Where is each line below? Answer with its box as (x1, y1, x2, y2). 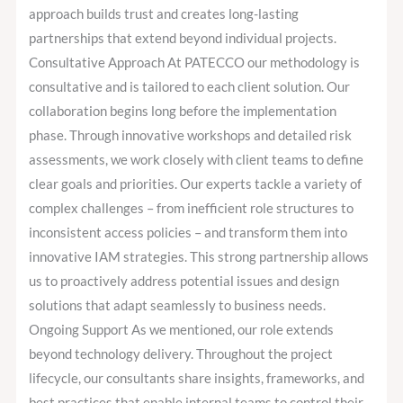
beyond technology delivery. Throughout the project (29, 346, 334, 363)
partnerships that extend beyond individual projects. (29, 31, 337, 47)
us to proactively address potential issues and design (29, 273, 340, 290)
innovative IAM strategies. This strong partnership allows (29, 249, 370, 265)
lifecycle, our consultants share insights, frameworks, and (29, 371, 365, 387)
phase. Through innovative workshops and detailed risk (29, 128, 353, 144)
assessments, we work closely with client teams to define (29, 152, 364, 168)
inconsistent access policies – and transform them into (29, 225, 348, 241)
